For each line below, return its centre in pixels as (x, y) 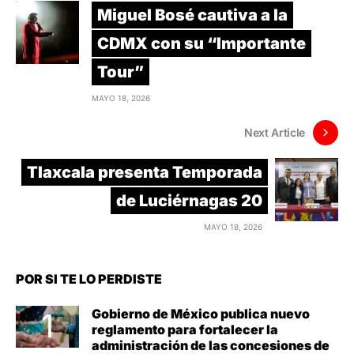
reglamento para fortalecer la (185, 329)
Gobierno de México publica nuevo (201, 313)
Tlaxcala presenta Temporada (145, 172)
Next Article (275, 133)
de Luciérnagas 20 (189, 200)
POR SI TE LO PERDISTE (89, 279)
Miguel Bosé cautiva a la (192, 15)
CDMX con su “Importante (201, 43)
